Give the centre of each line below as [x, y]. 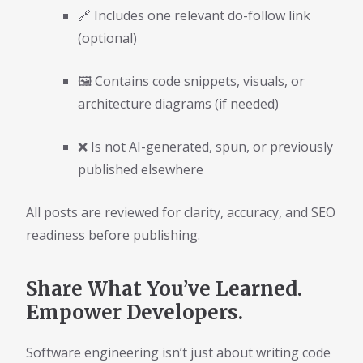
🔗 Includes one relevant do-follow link [194, 15]
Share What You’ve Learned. [164, 289]
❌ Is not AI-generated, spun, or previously [205, 146]
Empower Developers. [135, 313]
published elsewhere [141, 169]
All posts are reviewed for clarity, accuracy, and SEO [181, 212]
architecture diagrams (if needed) [178, 103]
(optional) [107, 38]
